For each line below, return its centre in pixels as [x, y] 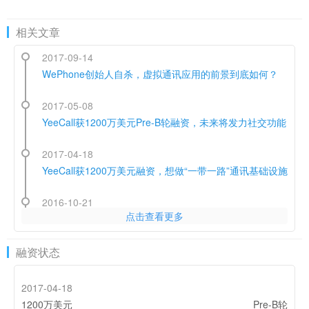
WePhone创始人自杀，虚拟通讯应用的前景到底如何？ [160, 74]
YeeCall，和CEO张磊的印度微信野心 [122, 219]
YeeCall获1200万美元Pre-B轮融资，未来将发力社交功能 [164, 122]
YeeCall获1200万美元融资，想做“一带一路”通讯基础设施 [165, 170]
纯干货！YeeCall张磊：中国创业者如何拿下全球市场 [155, 267]
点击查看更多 [154, 216]
